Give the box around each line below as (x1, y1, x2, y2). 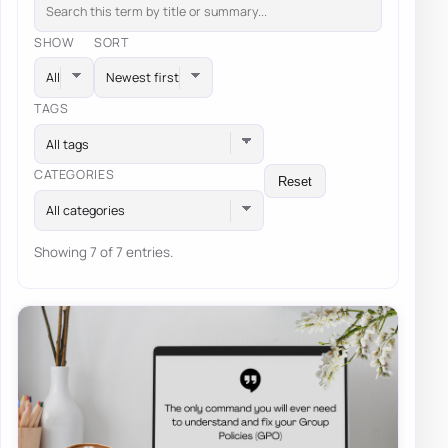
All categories (46, 202, 126, 220)
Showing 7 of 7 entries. (34, 243, 173, 262)
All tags (46, 135, 90, 153)
